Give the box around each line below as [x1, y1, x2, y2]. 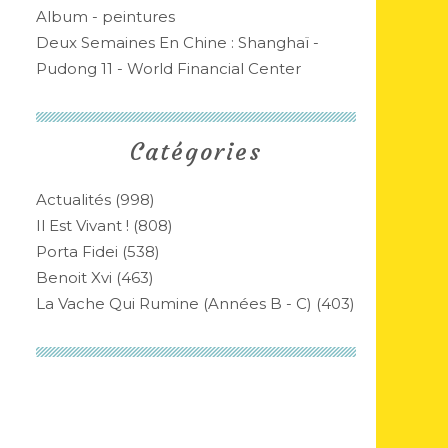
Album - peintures [36, 7, 175, 26]
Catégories [130, 137, 262, 167]
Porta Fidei [36, 242, 118, 261]
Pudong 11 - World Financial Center [36, 59, 301, 78]
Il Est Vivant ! [36, 216, 129, 235]
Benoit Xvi [36, 268, 112, 287]
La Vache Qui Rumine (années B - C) [36, 294, 312, 313]
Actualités [36, 190, 111, 209]
